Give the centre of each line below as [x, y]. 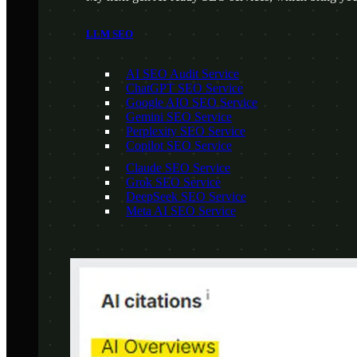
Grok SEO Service [173, 182]
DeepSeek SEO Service [186, 196]
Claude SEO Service [178, 167]
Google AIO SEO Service [192, 102]
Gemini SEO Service [179, 116]
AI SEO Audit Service [182, 73]
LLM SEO [110, 34]
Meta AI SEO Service [181, 210]
